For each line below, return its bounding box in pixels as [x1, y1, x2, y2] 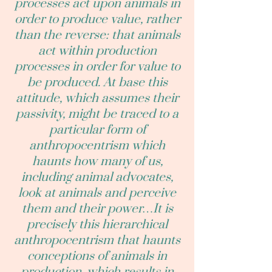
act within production [38, 43, 157, 59]
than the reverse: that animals [14, 27, 180, 43]
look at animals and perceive [18, 185, 176, 201]
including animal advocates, [21, 169, 173, 185]
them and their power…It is [21, 201, 173, 217]
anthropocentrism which [29, 138, 165, 154]
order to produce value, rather [14, 12, 180, 27]
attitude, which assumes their [16, 90, 178, 106]
